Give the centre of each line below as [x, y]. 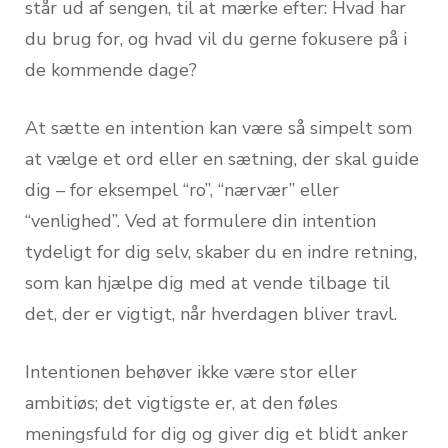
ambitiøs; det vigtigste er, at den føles [181, 402]
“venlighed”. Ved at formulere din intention [200, 220]
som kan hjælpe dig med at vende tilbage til [207, 282]
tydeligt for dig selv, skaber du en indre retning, [221, 251]
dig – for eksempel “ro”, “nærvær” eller [182, 189]
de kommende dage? [111, 69]
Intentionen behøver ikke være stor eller [191, 371]
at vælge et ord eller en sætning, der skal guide [222, 158]
